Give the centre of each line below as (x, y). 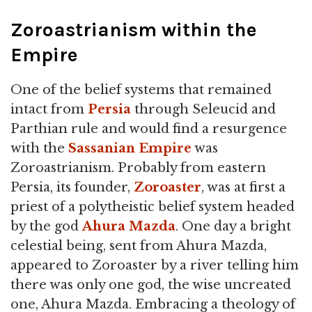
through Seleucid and (203, 109)
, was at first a (243, 187)
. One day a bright (233, 226)
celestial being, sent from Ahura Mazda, (139, 245)
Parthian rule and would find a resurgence (149, 128)
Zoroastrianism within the (133, 29)
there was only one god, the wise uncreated (151, 284)
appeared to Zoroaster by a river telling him (155, 265)
